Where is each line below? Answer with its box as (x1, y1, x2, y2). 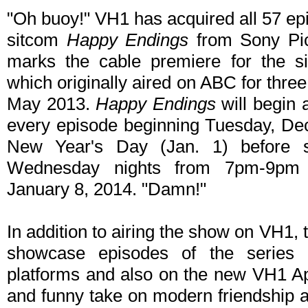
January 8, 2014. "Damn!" (7, 179, 206, 200)
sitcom (7, 30, 67, 51)
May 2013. (7, 93, 96, 115)
